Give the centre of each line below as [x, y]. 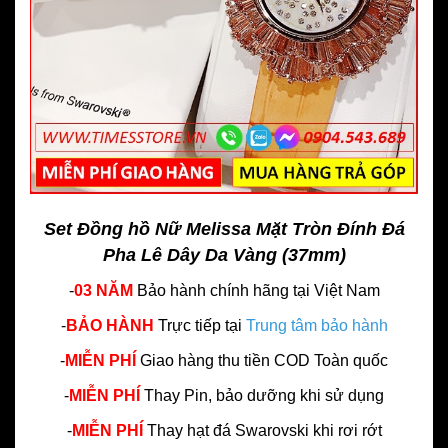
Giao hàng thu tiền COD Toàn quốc [262, 361]
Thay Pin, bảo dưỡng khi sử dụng [264, 396]
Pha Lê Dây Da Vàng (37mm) [224, 255]
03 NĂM [103, 291]
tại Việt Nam [336, 291]
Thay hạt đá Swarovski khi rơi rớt [264, 431]
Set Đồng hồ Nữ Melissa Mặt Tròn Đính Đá [224, 229]
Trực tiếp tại [201, 326]
